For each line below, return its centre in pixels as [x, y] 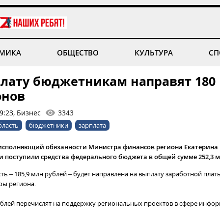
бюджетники [49, 125]
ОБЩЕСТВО [78, 53]
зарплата [92, 125]
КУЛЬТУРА [154, 53]
